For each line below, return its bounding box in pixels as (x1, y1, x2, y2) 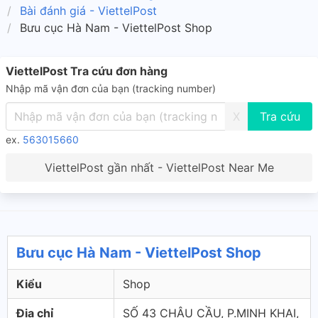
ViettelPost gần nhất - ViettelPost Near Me (44, 160, 274, 175)
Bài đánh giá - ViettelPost (20, 4, 157, 18)
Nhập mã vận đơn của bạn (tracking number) (6, 82, 216, 94)
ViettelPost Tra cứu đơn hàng (6, 64, 168, 78)
